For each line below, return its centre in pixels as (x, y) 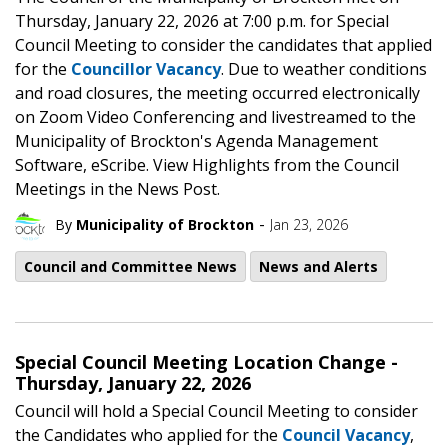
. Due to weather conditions (324, 68)
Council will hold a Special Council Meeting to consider (216, 410)
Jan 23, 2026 (309, 224)
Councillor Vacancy (146, 68)
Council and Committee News (130, 266)
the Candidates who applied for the (148, 434)
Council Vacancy (346, 434)
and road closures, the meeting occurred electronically (217, 92)
